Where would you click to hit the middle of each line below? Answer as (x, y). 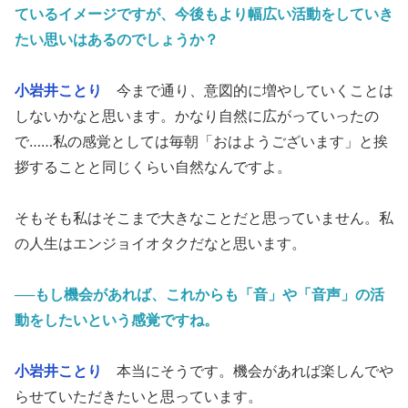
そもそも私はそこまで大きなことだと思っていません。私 (204, 217)
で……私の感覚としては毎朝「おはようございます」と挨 (201, 141)
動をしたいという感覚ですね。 (117, 319)
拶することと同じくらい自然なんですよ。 (153, 166)
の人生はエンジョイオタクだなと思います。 (160, 243)
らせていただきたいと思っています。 (138, 396)
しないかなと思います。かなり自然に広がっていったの (197, 115)
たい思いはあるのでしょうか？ (117, 39)
